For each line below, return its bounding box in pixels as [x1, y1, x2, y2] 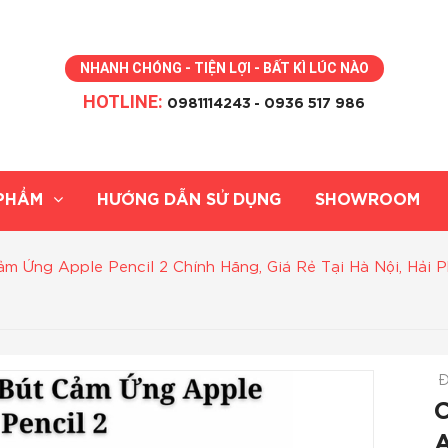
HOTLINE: [83, 90, 167, 112]
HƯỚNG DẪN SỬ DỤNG [97, 193, 281, 208]
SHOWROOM [315, 193, 420, 208]
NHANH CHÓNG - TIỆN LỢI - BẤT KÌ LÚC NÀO [79, 59, 369, 76]
